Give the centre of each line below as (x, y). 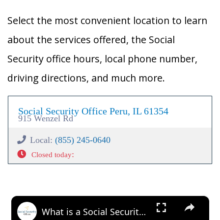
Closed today (51, 155)
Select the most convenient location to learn (107, 20)
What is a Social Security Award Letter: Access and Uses (142, 212)
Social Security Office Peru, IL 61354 (93, 111)
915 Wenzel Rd (46, 118)
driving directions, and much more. (86, 78)
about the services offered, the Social (91, 40)
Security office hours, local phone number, (102, 59)
